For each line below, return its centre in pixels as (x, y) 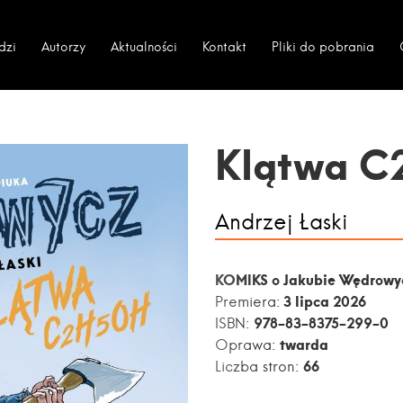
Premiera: (247, 301)
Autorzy (63, 47)
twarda (304, 344)
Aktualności (143, 47)
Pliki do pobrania (322, 47)
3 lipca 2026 (323, 301)
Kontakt (224, 47)
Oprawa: (247, 345)
